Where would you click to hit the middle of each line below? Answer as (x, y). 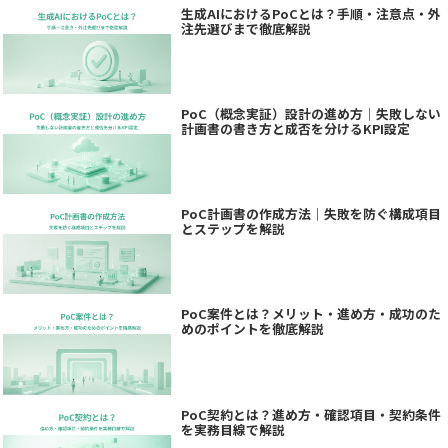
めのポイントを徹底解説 (252, 329)
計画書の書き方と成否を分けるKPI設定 (295, 129)
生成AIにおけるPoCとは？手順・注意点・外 (310, 13)
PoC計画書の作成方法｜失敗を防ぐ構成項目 (310, 214)
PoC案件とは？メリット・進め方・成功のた (310, 314)
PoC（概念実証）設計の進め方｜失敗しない (310, 114)
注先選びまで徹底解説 (245, 28)
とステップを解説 (232, 229)
